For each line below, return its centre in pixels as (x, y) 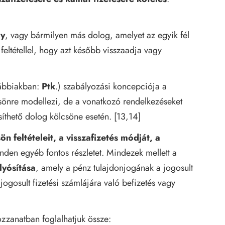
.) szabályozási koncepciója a (111, 86)
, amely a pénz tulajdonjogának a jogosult (114, 167)
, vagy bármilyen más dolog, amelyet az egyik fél (97, 35)
